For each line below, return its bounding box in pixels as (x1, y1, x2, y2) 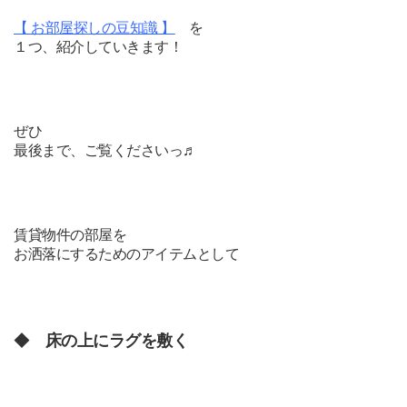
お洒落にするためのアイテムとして (14, 245, 240, 262)
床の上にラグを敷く (45, 331, 189, 350)
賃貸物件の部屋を (14, 226, 127, 243)
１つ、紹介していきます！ (14, 38, 184, 55)
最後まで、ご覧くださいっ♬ (14, 142, 197, 158)
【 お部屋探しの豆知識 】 (14, 19, 175, 35)
